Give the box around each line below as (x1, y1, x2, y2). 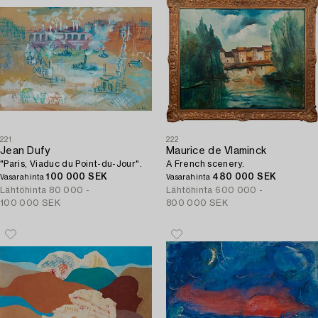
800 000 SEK (166, 199, 228, 207)
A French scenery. (166, 160, 245, 168)
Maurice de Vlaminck (166, 146, 267, 156)
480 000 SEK (212, 172, 277, 181)
